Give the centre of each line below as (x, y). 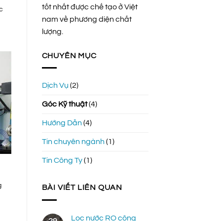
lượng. (52, 31)
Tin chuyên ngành (73, 142)
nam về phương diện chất (87, 19)
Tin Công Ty (62, 161)
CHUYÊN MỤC (69, 55)
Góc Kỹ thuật (64, 104)
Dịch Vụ (55, 86)
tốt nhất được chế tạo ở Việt (90, 7)
